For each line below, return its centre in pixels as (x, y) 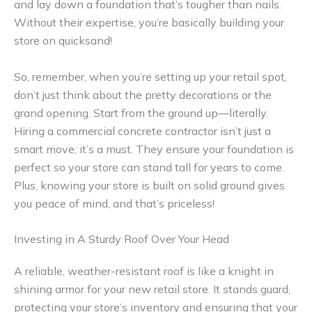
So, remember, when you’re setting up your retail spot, (150, 76)
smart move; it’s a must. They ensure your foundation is (154, 149)
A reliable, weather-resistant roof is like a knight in (144, 271)
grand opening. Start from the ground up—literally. (141, 112)
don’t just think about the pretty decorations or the (143, 94)
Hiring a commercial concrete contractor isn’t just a (142, 131)
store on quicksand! (63, 41)
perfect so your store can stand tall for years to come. (149, 167)
